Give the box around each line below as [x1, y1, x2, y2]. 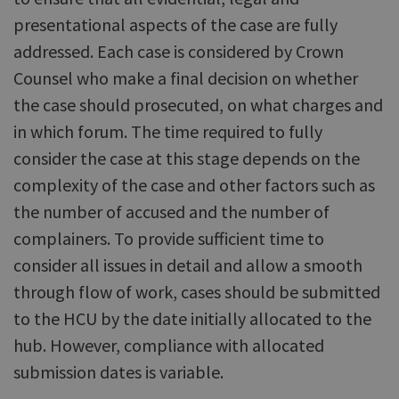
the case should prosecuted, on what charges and [13, 94, 383, 116]
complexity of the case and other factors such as [13, 174, 375, 196]
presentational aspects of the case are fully [13, 13, 338, 36]
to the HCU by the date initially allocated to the [13, 307, 371, 330]
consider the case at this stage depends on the [13, 147, 360, 169]
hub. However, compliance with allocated [13, 334, 324, 356]
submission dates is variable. [13, 361, 224, 383]
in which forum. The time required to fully [13, 120, 322, 142]
